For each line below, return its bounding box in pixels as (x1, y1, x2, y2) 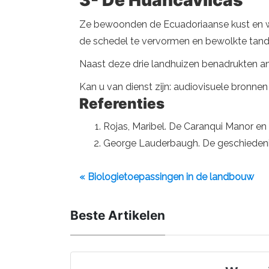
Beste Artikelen (70, 208, 165, 223)
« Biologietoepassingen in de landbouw (79, 171, 254, 183)
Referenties (79, 95, 165, 112)
